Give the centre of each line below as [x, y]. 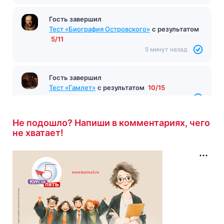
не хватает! [38, 132]
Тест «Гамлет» [72, 87]
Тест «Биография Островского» [99, 29]
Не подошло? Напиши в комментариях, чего [111, 122]
